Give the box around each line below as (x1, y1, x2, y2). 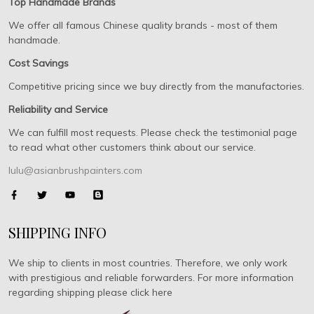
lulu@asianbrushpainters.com (8, 164, 142, 177)
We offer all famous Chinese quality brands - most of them (8, 19, 278, 32)
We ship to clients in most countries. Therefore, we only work (8, 257, 287, 269)
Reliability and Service (8, 103, 108, 116)
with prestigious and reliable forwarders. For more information (8, 271, 294, 284)
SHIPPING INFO (8, 223, 107, 242)
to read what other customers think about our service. (8, 141, 256, 153)
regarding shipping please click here (8, 286, 172, 299)
